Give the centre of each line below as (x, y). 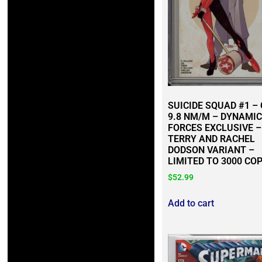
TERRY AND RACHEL (211, 139)
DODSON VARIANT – (211, 150)
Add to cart (191, 204)
